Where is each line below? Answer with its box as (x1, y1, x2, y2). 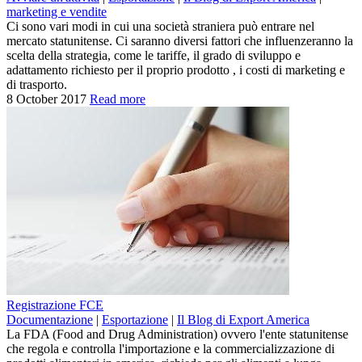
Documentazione (6, 312, 93, 326)
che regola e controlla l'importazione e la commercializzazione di (6, 341, 335, 356)
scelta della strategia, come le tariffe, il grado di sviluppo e (6, 48, 301, 62)
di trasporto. (6, 77, 67, 91)
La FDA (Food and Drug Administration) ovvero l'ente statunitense (6, 326, 348, 341)
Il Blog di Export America (177, 312, 309, 326)
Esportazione (102, 312, 168, 326)
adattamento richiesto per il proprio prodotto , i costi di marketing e (6, 62, 345, 77)
